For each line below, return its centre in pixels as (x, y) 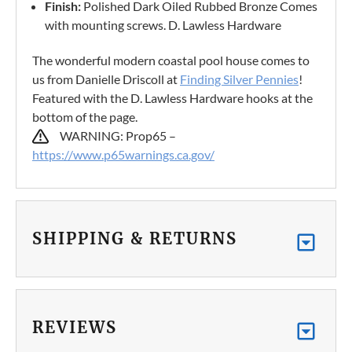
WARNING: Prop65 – (120, 136)
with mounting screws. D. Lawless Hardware (163, 25)
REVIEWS (75, 328)
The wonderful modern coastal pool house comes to (171, 60)
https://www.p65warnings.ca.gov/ (123, 155)
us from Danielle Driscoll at (106, 79)
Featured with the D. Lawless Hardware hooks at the (172, 98)
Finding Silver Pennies (239, 79)
